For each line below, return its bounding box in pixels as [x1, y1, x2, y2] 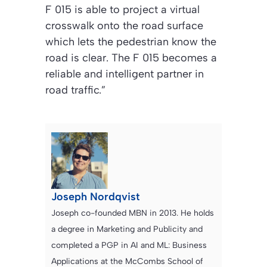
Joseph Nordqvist [51, 190, 140, 204]
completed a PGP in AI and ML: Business [51, 240, 207, 251]
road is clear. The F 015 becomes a [45, 51, 217, 65]
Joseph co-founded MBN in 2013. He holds [51, 208, 214, 219]
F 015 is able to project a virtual [45, 3, 200, 17]
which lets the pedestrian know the [45, 35, 216, 49]
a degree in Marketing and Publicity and [51, 224, 203, 235]
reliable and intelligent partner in [45, 67, 204, 81]
